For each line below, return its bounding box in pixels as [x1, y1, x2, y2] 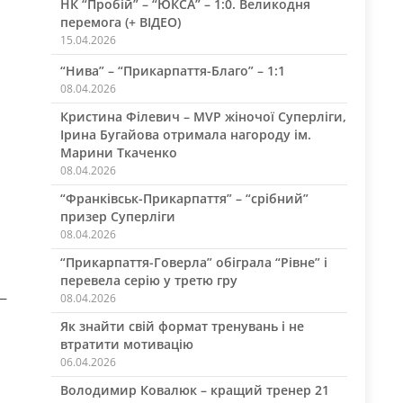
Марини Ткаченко [59, 144, 177, 161]
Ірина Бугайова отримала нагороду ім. [59, 126, 311, 143]
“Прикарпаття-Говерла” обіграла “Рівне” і [59, 254, 327, 271]
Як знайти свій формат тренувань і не [59, 318, 304, 335]
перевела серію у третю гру [59, 272, 237, 289]
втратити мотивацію [59, 336, 193, 353]
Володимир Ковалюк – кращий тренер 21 [59, 381, 329, 399]
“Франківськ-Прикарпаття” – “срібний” [59, 190, 309, 207]
